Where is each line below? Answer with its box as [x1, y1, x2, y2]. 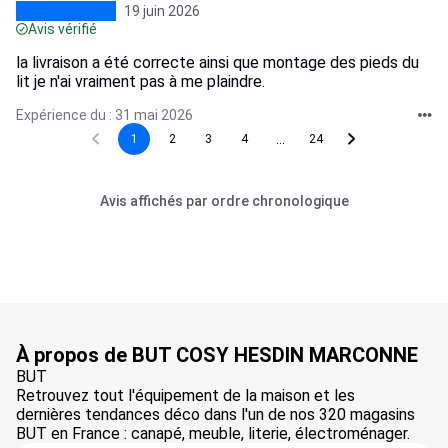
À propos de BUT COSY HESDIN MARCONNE [16, 343, 418, 367]
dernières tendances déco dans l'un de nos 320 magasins [16, 405, 415, 424]
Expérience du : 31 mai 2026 [16, 107, 193, 123]
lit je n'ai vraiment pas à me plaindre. [16, 72, 265, 91]
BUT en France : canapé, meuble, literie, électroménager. [16, 424, 410, 443]
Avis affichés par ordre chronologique [99, 193, 349, 209]
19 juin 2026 [124, 3, 200, 19]
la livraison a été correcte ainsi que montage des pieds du [16, 53, 419, 72]
